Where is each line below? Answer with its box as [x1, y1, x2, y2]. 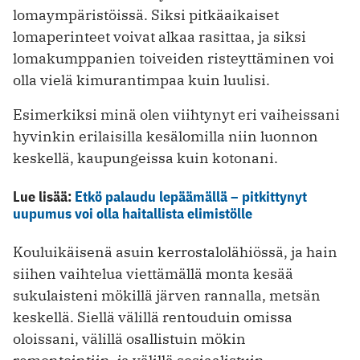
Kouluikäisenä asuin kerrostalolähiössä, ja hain [13, 243, 337, 262]
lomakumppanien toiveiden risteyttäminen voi [13, 49, 334, 68]
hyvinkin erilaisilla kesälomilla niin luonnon [13, 127, 318, 146]
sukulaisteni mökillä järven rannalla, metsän [13, 286, 321, 305]
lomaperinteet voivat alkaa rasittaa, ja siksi [13, 27, 306, 47]
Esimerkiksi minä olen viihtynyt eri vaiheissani [13, 105, 340, 125]
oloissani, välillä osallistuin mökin [13, 329, 246, 349]
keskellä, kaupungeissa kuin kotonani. [13, 149, 278, 168]
